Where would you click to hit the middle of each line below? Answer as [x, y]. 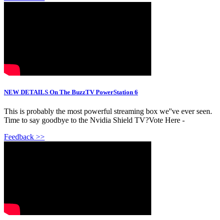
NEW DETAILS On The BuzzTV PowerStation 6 [71, 92]
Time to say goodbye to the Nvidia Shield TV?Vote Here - [94, 120]
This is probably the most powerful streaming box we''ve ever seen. [108, 111]
